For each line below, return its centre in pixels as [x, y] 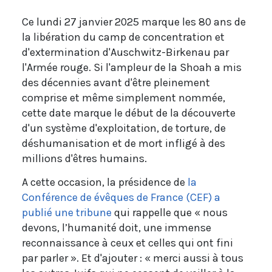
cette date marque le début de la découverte [129, 113]
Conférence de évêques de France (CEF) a [121, 198]
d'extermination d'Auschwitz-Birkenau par [125, 53]
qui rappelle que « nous [170, 213]
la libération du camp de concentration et [123, 37]
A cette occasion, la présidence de [105, 182]
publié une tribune [67, 213]
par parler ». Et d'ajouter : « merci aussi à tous [133, 258]
